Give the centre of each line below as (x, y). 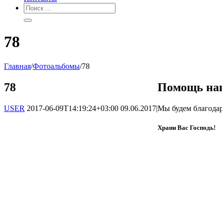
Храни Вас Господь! (187, 127)
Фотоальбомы (56, 66)
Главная (17, 66)
